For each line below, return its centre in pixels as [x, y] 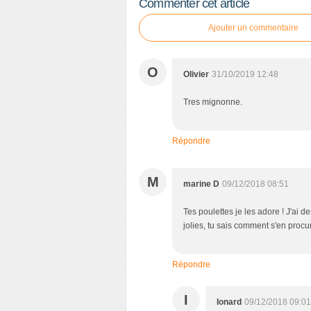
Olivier [196, 74]
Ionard [229, 302]
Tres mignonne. [213, 102]
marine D [201, 184]
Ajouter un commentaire [253, 28]
